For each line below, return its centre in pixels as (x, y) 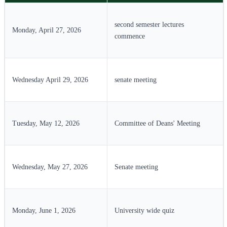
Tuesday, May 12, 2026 (46, 123)
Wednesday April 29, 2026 (50, 80)
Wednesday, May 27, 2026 (50, 167)
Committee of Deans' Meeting (157, 123)
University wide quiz (144, 210)
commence (130, 36)
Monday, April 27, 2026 (47, 30)
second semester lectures (149, 24)
